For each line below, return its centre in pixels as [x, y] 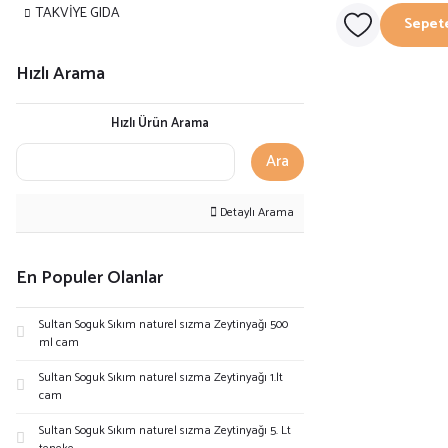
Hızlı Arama [60, 74]
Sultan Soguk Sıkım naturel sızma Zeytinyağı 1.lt [161, 377]
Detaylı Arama [255, 212]
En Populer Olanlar [89, 278]
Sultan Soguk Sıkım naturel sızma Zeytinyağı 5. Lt [165, 430]
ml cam [59, 342]
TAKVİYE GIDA [78, 13]
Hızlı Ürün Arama [160, 123]
